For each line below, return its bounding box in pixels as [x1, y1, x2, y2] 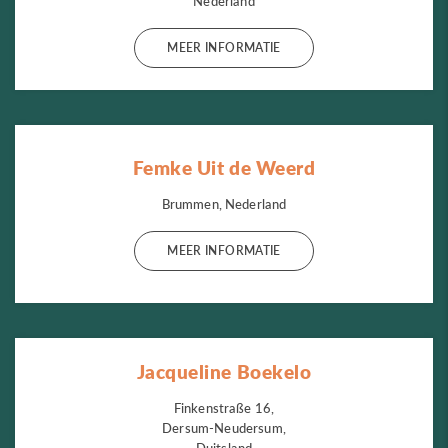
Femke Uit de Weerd [132, 156, 316, 180]
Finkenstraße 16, [173, 399, 275, 416]
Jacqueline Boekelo [136, 359, 312, 383]
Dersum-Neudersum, [162, 419, 286, 436]
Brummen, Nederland [161, 196, 287, 213]
